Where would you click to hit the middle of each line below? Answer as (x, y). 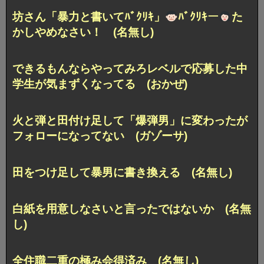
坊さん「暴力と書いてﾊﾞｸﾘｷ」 (89, 17)
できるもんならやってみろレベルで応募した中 (130, 69)
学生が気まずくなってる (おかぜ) (100, 84)
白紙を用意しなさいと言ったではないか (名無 (132, 209)
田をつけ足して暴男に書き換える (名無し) (122, 172)
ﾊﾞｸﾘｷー (198, 17)
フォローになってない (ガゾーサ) (100, 136)
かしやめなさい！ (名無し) (83, 32)
